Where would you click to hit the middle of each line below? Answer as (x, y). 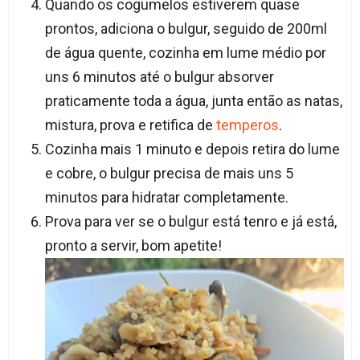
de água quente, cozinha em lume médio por (185, 52)
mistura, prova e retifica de (130, 125)
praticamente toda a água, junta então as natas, (193, 100)
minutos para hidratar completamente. (166, 197)
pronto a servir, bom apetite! (133, 245)
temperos (247, 125)
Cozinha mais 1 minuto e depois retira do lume (192, 149)
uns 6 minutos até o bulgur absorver (159, 76)
